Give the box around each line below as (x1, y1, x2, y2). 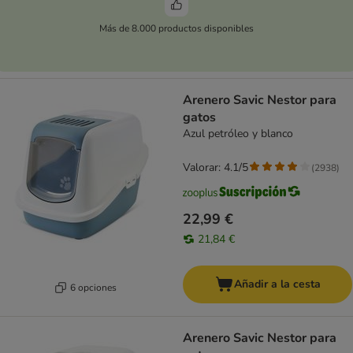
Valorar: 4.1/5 (183, 160, 248, 176)
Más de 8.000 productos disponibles (99, 21, 254, 35)
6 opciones (70, 281, 117, 294)
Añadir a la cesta (233, 277, 321, 292)
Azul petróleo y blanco (183, 126, 293, 142)
